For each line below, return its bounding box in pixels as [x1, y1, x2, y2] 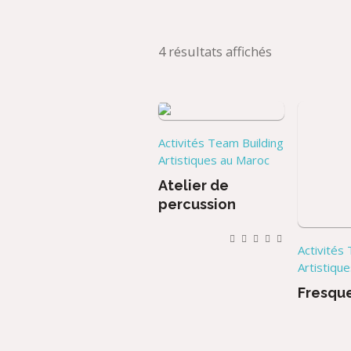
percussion [158, 195, 237, 212]
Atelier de [158, 176, 230, 194]
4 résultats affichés [158, 42, 272, 60]
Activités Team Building [158, 134, 284, 150]
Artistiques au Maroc [158, 151, 270, 168]
